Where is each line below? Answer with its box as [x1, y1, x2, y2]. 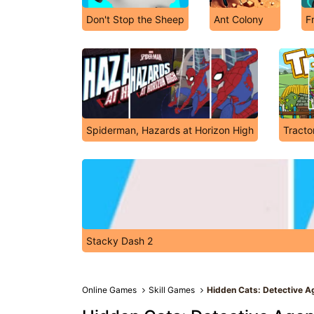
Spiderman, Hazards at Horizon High [86, 124, 254, 136]
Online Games [82, 285, 137, 295]
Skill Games [149, 285, 196, 295]
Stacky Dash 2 [86, 235, 153, 247]
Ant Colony [214, 13, 264, 25]
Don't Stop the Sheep [86, 13, 184, 25]
